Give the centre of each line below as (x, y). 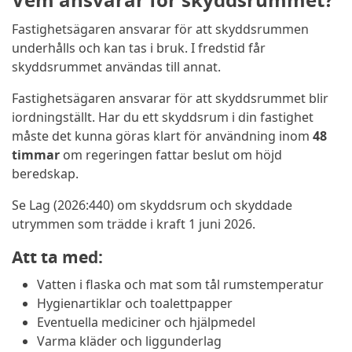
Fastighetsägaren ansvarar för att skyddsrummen (160, 29)
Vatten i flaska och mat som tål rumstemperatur (180, 285)
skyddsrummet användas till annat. (116, 67)
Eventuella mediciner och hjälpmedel (146, 323)
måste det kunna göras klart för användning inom (162, 136)
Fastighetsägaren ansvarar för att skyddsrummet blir (170, 99)
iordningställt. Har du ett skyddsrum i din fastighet (163, 117)
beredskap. (45, 174)
